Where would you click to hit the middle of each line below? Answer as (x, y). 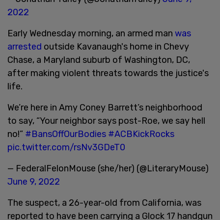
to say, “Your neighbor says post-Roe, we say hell (106, 121)
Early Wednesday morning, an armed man (91, 33)
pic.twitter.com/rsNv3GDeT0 (66, 147)
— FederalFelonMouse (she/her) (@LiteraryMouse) (108, 168)
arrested (25, 46)
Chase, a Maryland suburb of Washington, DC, (99, 60)
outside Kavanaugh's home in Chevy (115, 46)
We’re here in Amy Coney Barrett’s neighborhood (105, 107)
